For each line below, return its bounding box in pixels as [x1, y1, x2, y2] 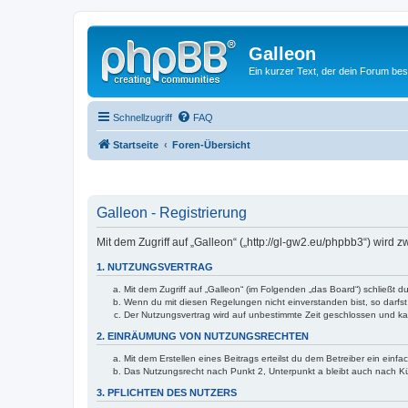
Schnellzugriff [113, 111, 172, 123]
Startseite [113, 138, 158, 150]
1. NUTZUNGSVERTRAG [97, 261, 213, 272]
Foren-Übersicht [172, 138, 250, 150]
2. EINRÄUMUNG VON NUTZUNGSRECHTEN [97, 331, 309, 342]
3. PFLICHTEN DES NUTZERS [97, 387, 237, 398]
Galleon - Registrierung [97, 205, 247, 220]
